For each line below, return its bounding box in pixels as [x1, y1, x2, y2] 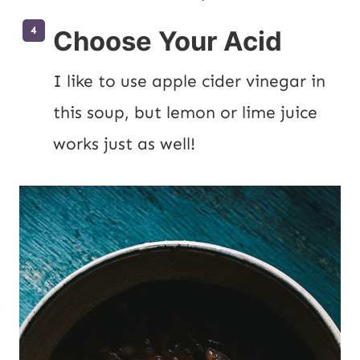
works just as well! [53, 133, 195, 154]
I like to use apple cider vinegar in [53, 70, 325, 92]
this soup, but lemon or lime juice [53, 101, 317, 123]
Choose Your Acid [53, 24, 282, 57]
